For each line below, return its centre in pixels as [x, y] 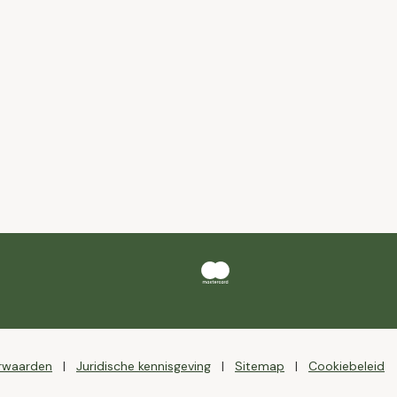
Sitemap [260, 366]
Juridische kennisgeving [144, 366]
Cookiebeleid [346, 366]
